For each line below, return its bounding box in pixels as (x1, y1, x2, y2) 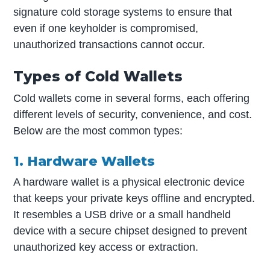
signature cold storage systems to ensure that (13, 5, 233, 18)
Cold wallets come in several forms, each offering (13, 92, 250, 104)
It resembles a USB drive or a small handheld (13, 208, 231, 221)
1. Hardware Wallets (13, 153, 155, 169)
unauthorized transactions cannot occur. (13, 38, 206, 51)
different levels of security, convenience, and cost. (13, 108, 253, 121)
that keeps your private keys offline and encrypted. (13, 192, 256, 204)
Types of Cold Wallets (13, 67, 183, 85)
